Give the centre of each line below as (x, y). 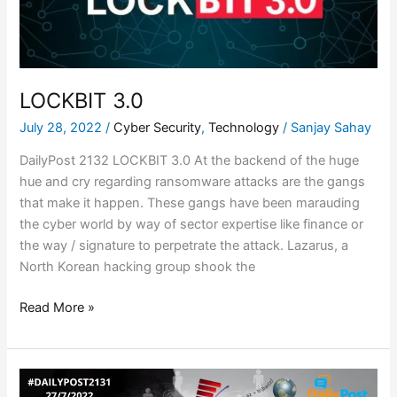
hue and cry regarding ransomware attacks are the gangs (193, 182)
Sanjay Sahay (331, 127)
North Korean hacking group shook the (138, 267)
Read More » (58, 308)
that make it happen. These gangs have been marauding (190, 203)
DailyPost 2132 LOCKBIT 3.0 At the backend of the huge (190, 161)
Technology (244, 127)
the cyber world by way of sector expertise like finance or (192, 225)
